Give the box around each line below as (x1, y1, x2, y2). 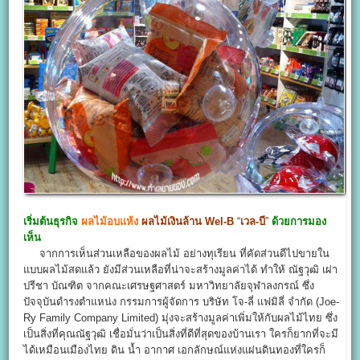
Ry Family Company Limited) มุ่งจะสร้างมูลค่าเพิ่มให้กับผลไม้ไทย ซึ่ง (23, 311, 338, 324)
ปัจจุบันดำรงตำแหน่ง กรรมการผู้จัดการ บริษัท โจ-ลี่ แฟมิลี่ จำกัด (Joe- (23, 295, 340, 308)
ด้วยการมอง (272, 215, 327, 227)
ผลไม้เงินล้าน (141, 215, 202, 227)
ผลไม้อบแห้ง (81, 215, 139, 227)
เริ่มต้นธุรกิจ (23, 215, 79, 227)
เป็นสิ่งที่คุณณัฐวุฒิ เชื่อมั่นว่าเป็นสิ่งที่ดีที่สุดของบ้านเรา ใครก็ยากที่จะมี (23, 327, 339, 340)
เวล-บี (240, 215, 266, 227)
